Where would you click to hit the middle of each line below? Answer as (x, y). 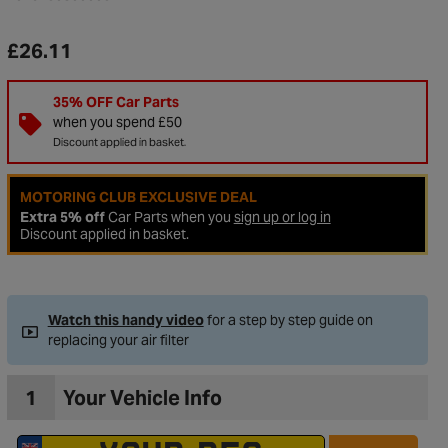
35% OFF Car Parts (115, 102)
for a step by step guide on (288, 320)
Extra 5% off (62, 217)
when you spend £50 (117, 122)
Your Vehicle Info (142, 397)
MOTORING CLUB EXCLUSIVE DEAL (138, 197)
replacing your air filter (118, 340)
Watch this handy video (125, 320)
